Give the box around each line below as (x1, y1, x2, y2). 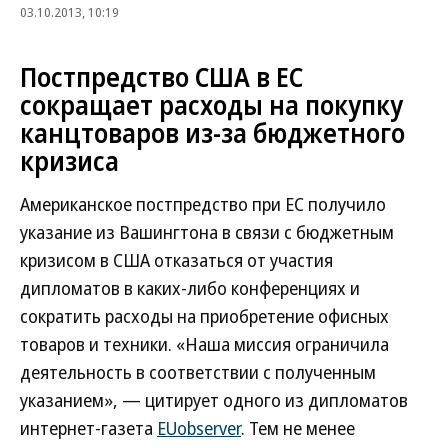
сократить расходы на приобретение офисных (20, 304, 389, 328)
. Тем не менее (241, 416, 355, 440)
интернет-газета (20, 416, 157, 440)
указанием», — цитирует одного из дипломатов (20, 388, 408, 412)
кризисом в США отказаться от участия (20, 248, 333, 272)
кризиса (20, 143, 119, 179)
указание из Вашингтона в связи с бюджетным (20, 220, 394, 244)
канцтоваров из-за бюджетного (20, 115, 405, 151)
